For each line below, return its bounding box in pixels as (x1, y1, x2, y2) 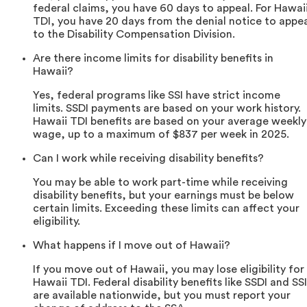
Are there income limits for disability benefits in (33, 53, 273, 64)
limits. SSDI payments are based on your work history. (33, 103, 301, 114)
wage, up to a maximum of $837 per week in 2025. (33, 129, 289, 140)
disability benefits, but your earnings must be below (33, 190, 294, 201)
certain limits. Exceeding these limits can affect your (33, 203, 299, 214)
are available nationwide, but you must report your (33, 290, 291, 302)
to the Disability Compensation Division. (33, 29, 235, 40)
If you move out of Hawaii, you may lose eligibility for (33, 264, 304, 275)
